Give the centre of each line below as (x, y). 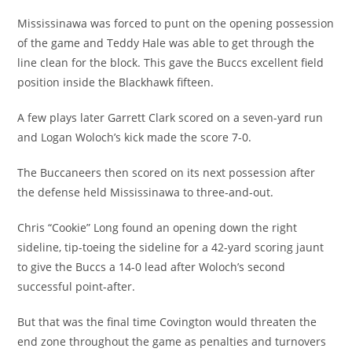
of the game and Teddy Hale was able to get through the (166, 43)
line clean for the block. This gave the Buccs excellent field (171, 63)
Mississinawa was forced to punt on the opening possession (176, 24)
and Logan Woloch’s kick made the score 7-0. (135, 137)
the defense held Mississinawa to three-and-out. (146, 192)
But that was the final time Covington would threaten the (167, 322)
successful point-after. (77, 287)
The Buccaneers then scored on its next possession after (167, 173)
